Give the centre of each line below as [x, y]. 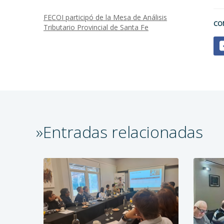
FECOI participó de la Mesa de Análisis [105, 17]
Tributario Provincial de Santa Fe [96, 27]
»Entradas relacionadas [119, 132]
